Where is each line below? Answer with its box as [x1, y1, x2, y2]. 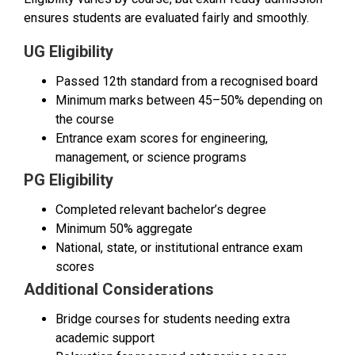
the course [55, 112, 114, 128]
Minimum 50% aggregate [55, 221, 193, 237]
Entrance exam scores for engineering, [55, 131, 268, 147]
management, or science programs [55, 150, 246, 166]
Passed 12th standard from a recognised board [55, 74, 318, 90]
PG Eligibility [24, 170, 113, 190]
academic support [55, 330, 155, 346]
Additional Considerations [24, 280, 214, 300]
